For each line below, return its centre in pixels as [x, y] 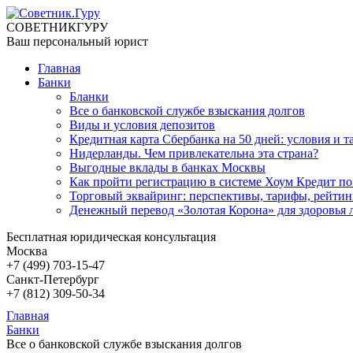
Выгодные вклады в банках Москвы [167, 167]
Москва [27, 251]
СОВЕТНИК [41, 27]
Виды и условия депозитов [142, 125]
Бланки [89, 97]
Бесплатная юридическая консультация [111, 237]
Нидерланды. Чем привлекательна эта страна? [194, 153]
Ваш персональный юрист [77, 41]
